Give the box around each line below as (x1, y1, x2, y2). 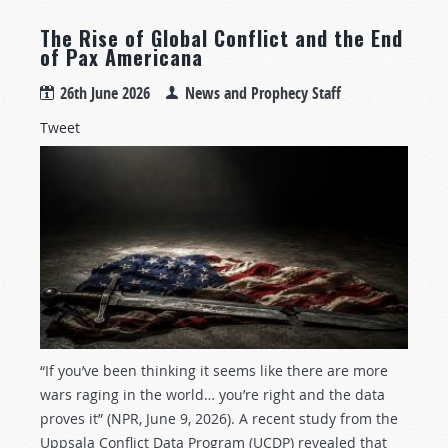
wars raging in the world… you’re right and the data (40, 385, 385, 405)
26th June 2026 (60, 82, 150, 105)
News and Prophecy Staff (185, 82, 341, 105)
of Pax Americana (40, 42, 203, 73)
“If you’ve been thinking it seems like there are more (40, 361, 388, 381)
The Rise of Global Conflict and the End (40, 23, 403, 54)
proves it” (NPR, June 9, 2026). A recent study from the (40, 409, 398, 429)
